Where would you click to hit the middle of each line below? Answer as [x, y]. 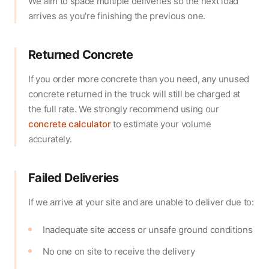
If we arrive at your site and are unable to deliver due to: [141, 202]
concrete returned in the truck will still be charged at [134, 94]
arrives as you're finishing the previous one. [117, 16]
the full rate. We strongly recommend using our [124, 109]
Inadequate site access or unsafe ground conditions [148, 230]
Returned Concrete [81, 55]
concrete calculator [70, 124]
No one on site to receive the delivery [119, 252]
